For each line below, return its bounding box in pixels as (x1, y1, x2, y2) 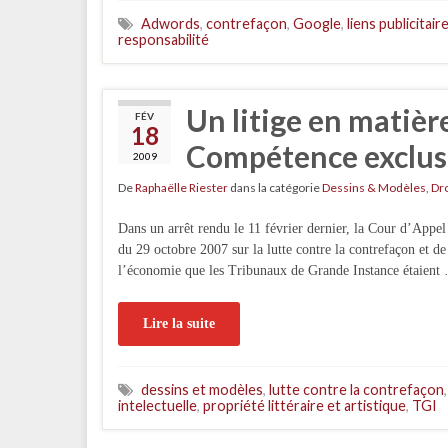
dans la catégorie (228, 180, 322, 195)
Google (293, 15, 341, 32)
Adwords (141, 15, 200, 32)
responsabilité (118, 31, 209, 48)
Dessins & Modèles (322, 180, 426, 195)
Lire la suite (143, 316, 215, 331)
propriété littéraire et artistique (203, 397, 406, 414)
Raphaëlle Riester (135, 180, 228, 195)
